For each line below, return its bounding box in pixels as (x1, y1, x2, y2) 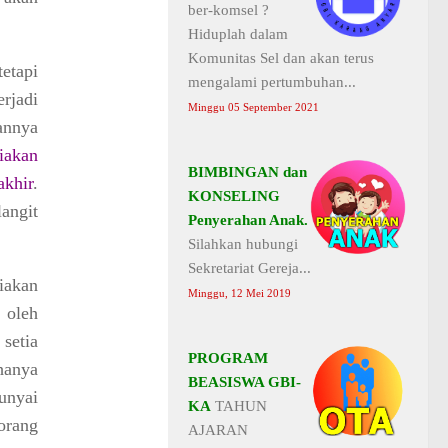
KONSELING (188, 187, 280, 204)
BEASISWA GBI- (188, 373, 301, 390)
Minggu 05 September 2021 (188, 101, 319, 113)
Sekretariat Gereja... (188, 259, 311, 276)
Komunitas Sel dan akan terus (188, 49, 374, 66)
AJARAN (188, 421, 248, 438)
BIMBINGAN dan (188, 163, 307, 180)
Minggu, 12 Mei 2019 (188, 287, 291, 299)
